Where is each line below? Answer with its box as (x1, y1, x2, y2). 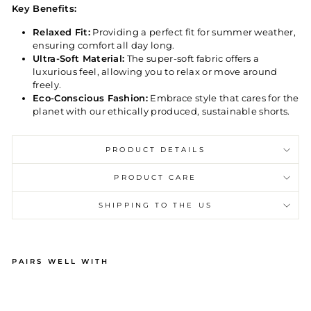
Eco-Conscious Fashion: (33, 93, 149, 103)
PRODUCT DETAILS (106, 145, 205, 154)
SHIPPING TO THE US (99, 201, 212, 210)
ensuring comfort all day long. (33, 40, 175, 51)
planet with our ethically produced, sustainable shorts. (33, 106, 290, 117)
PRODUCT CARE (114, 173, 197, 182)
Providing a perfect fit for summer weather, (90, 27, 296, 37)
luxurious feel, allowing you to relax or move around (33, 67, 278, 77)
